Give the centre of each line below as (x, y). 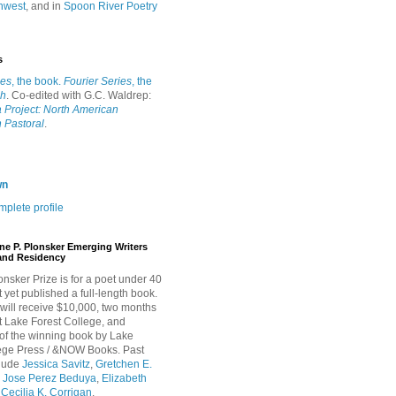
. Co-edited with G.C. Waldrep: (79, 95)
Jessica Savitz (56, 364)
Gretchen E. (124, 364)
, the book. (36, 81)
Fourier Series (98, 81)
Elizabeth (124, 378)
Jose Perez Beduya (49, 378)
